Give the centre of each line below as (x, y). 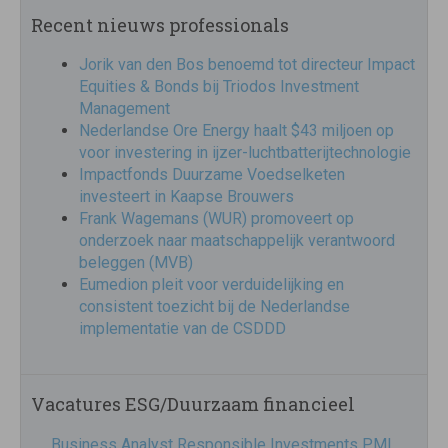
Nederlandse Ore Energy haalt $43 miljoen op (236, 131)
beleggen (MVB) (136, 263)
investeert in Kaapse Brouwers (186, 197)
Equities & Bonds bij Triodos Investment (219, 87)
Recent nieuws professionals (160, 25)
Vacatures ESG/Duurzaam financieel (193, 404)
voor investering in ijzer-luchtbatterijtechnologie (245, 153)
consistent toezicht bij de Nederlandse (214, 307)
